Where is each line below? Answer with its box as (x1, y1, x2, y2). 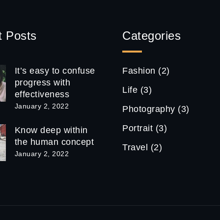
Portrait (122, 123, 153, 134)
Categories (122, 29, 181, 43)
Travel (122, 142, 148, 153)
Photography (122, 104, 175, 114)
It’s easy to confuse (14, 66, 95, 76)
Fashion (122, 66, 156, 76)
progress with (14, 78, 70, 88)
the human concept (14, 137, 94, 147)
